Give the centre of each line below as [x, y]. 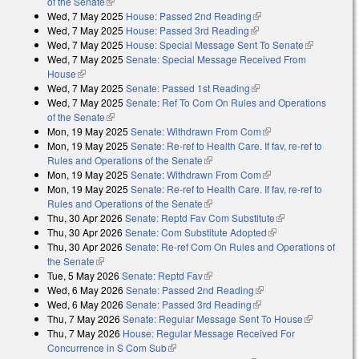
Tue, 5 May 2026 [83, 275]
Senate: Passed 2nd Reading [190, 289]
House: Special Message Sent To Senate [215, 44]
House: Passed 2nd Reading [189, 15]
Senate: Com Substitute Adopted [196, 232]
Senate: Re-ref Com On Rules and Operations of [230, 246]
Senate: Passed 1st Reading [188, 87]
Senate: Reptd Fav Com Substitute [200, 217]
